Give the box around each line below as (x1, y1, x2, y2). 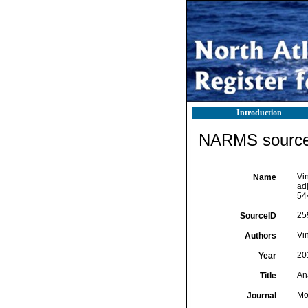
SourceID (239, 211, 276, 221)
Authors (244, 231, 276, 241)
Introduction (236, 108, 282, 118)
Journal (246, 291, 276, 300)
